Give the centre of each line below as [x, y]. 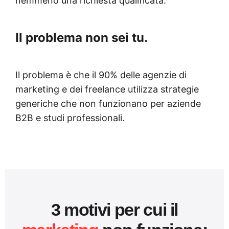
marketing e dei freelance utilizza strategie [107, 89]
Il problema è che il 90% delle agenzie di [101, 75]
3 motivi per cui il [114, 209]
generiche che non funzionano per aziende [108, 103]
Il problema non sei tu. [82, 37]
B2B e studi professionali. [70, 118]
